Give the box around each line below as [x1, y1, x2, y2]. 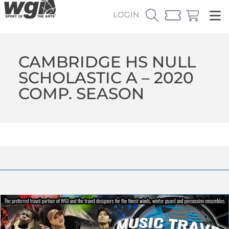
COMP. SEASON [18, 83, 144, 103]
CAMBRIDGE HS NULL [18, 52, 196, 72]
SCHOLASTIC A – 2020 [18, 67, 194, 87]
